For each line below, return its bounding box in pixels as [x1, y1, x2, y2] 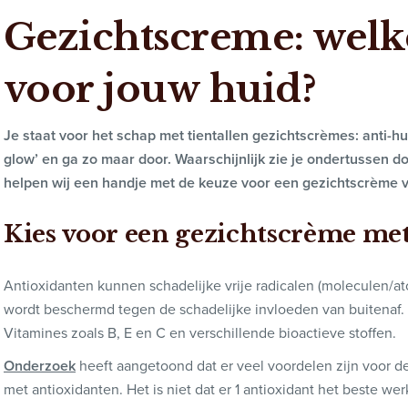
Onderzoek [4, 354, 76, 376]
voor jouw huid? [4, 65, 317, 112]
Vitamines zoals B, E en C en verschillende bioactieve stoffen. [4, 321, 396, 343]
